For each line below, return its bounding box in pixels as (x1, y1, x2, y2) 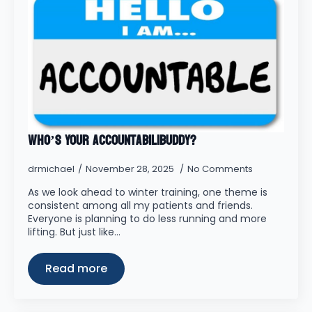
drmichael (28, 162, 75, 175)
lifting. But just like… (28, 225, 120, 239)
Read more (45, 260, 107, 276)
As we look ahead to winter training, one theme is (28, 185, 267, 199)
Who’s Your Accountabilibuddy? (28, 128, 196, 153)
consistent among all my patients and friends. (28, 198, 253, 212)
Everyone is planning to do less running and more (28, 212, 267, 226)
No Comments (187, 162, 253, 175)
